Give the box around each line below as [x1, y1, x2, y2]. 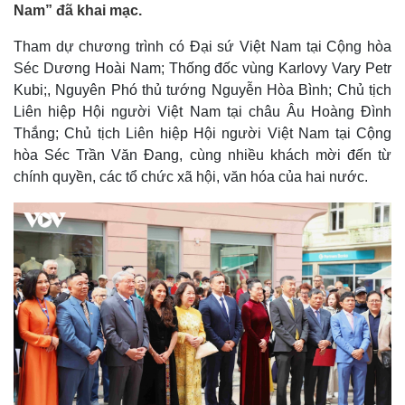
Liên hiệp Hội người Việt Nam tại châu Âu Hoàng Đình [14, 104, 391, 119]
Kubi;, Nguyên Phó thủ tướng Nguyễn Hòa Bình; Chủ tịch [14, 82, 391, 98]
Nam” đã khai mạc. [14, 3, 142, 18]
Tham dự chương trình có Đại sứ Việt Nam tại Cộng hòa [14, 39, 391, 54]
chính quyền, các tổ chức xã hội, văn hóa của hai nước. [14, 169, 368, 184]
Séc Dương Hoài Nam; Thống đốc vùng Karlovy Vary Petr [14, 61, 391, 76]
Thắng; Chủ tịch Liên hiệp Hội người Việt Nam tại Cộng [14, 126, 391, 141]
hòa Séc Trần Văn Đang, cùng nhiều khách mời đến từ [14, 147, 391, 163]
